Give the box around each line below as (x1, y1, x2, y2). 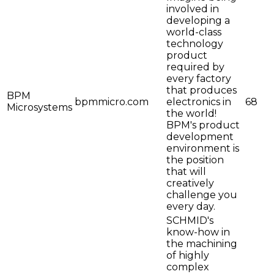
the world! (166, 108, 217, 120)
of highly (166, 250, 209, 262)
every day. (166, 201, 215, 213)
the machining (166, 238, 237, 250)
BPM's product (166, 119, 240, 131)
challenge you (166, 189, 237, 201)
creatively (166, 177, 214, 190)
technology (166, 38, 223, 50)
